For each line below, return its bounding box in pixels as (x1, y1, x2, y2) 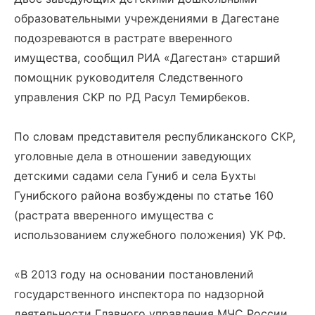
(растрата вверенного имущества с (14, 208, 214, 222)
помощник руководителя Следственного (14, 70, 243, 84)
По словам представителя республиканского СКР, (14, 129, 295, 143)
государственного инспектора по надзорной (14, 287, 264, 301)
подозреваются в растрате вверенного (14, 31, 233, 45)
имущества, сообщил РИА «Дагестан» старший (14, 51, 281, 65)
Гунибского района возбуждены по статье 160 (14, 188, 274, 202)
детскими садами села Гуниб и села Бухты (14, 169, 256, 183)
